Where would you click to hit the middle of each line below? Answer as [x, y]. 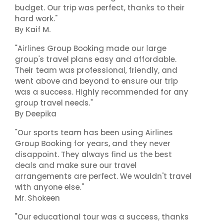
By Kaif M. [33, 29]
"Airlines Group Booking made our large [91, 48]
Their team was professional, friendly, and [96, 70]
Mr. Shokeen [37, 198]
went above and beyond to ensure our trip [96, 81]
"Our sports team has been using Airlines [94, 133]
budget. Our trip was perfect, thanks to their [100, 8]
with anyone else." [49, 187]
